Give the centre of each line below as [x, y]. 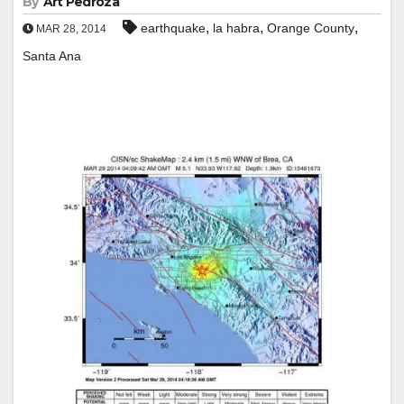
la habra [236, 28]
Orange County [311, 28]
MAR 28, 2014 [70, 28]
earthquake [173, 28]
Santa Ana [52, 55]
